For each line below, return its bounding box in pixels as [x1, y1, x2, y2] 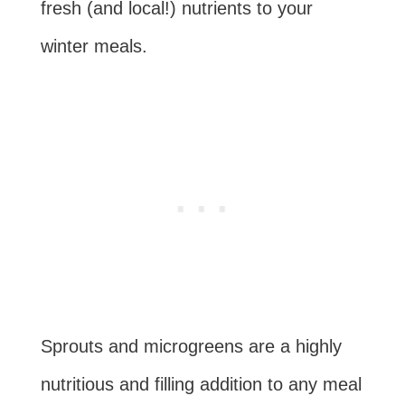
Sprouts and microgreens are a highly [40, 336, 342, 357]
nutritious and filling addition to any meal [40, 374, 362, 395]
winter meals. [40, 36, 147, 57]
